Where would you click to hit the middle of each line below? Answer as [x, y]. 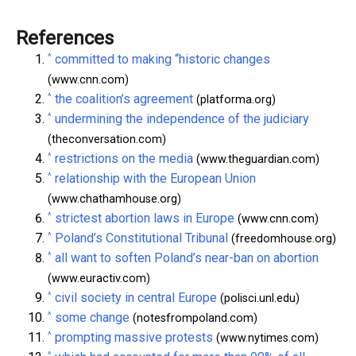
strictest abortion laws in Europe [145, 218]
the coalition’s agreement [124, 99]
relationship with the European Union [155, 178]
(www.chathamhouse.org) [114, 199]
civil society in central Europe [136, 297]
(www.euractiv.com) [99, 278]
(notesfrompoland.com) [193, 318]
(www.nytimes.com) [266, 338]
